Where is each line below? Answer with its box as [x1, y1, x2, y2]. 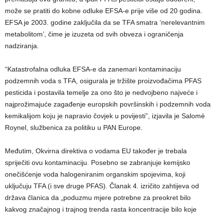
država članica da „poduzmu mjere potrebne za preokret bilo [5, 193, 191, 201]
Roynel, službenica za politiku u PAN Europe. [5, 123, 143, 131]
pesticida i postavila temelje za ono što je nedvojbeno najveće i [5, 88, 198, 96]
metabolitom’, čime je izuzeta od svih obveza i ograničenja [5, 30, 183, 38]
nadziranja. [5, 41, 39, 50]
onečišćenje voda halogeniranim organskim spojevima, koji [5, 170, 185, 178]
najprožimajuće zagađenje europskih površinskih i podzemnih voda [5, 100, 211, 108]
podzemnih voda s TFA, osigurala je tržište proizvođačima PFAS [5, 76, 201, 85]
